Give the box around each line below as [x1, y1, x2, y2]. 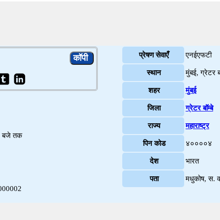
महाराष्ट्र [185, 122, 209, 130]
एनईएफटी [185, 51, 212, 59]
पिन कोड [142, 139, 165, 147]
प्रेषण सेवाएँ [139, 51, 169, 59]
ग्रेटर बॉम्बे [185, 104, 213, 112]
